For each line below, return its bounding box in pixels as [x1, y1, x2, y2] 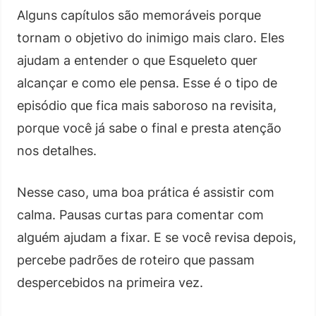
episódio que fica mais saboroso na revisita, [17, 97, 276, 113]
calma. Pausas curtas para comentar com [17, 207, 264, 222]
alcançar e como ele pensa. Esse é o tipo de [17, 75, 277, 90]
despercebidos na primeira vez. [17, 274, 203, 290]
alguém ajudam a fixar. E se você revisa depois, [17, 229, 296, 245]
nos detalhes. [17, 142, 97, 158]
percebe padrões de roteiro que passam [17, 252, 255, 267]
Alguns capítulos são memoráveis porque [17, 7, 261, 23]
